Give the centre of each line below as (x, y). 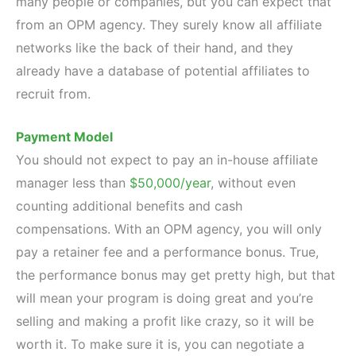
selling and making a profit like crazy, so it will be (165, 321)
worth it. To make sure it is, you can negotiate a (160, 344)
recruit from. (53, 93)
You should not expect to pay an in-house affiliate (167, 160)
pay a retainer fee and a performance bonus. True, (167, 252)
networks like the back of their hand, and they (155, 47)
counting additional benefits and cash (129, 206)
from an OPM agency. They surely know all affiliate (169, 24)
